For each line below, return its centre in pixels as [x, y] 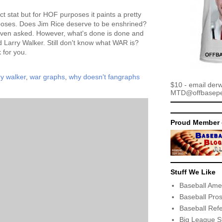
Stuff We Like [193, 172]
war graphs [47, 77]
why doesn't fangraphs [104, 77]
